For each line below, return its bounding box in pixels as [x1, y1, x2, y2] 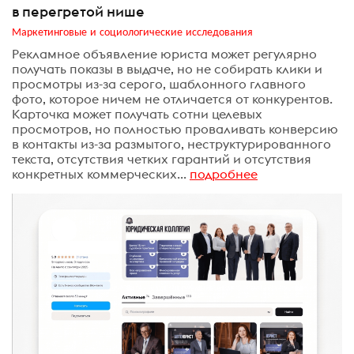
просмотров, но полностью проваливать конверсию [12, 120, 338, 137]
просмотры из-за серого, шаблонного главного [12, 75, 306, 92]
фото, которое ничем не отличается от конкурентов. [12, 90, 333, 107]
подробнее [190, 165, 258, 182]
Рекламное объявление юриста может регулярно [12, 45, 317, 62]
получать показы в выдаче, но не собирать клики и [12, 60, 322, 77]
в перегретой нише [12, 2, 145, 21]
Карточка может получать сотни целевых [12, 105, 262, 122]
